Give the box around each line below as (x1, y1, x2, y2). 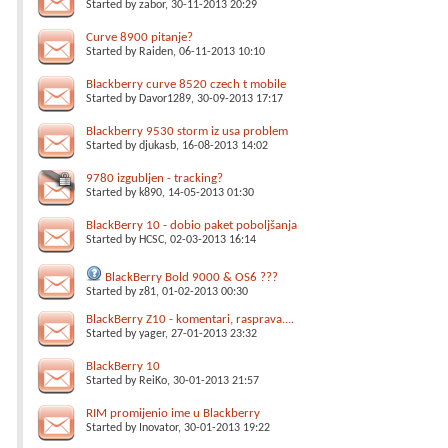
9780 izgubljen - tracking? (86, 172, 223, 185)
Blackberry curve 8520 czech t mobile (86, 78, 286, 91)
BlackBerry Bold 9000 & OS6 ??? (105, 271, 278, 284)
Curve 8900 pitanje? (86, 31, 193, 44)
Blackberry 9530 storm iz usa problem (86, 125, 288, 138)
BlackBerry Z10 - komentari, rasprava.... (86, 313, 294, 326)
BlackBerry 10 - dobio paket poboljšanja (86, 219, 297, 232)
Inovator (139, 422, 178, 434)
